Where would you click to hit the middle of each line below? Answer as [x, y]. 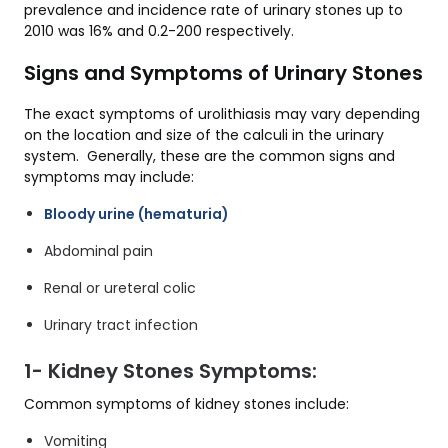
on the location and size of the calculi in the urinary [204, 134]
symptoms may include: [109, 176]
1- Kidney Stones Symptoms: [170, 370]
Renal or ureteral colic [120, 287]
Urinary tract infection [121, 324]
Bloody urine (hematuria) [136, 213]
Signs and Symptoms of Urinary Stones [223, 72]
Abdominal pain [98, 250]
